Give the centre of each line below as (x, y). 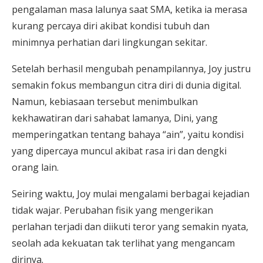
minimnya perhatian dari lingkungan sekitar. (109, 42)
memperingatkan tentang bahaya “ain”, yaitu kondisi (128, 134)
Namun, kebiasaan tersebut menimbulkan (105, 101)
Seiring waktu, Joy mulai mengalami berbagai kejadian (131, 193)
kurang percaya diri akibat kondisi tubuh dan (111, 26)
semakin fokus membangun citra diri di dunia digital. (127, 85)
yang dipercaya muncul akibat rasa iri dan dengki (119, 151)
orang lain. (35, 167)
